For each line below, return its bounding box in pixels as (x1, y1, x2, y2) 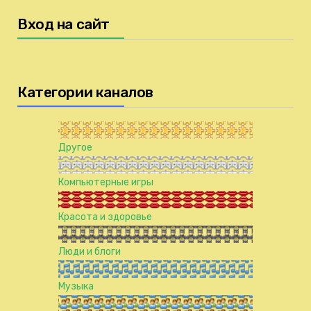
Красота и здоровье (58, 210, 152, 223)
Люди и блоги (58, 245, 121, 258)
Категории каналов (17, 83, 153, 101)
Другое (58, 141, 92, 153)
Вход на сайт (17, 15, 110, 33)
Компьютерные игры (58, 176, 153, 188)
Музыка (58, 280, 94, 292)
